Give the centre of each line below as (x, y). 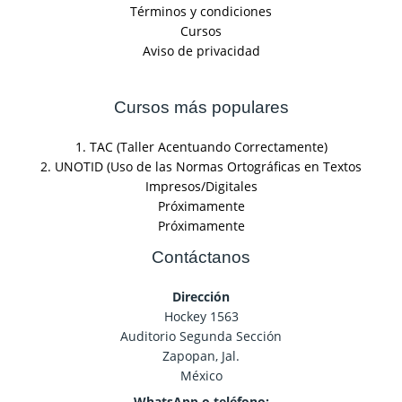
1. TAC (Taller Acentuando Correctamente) (201, 147)
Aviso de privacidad (201, 50)
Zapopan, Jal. (201, 356)
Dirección (201, 297)
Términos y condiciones (201, 11)
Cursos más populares (201, 108)
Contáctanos (201, 258)
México (201, 376)
